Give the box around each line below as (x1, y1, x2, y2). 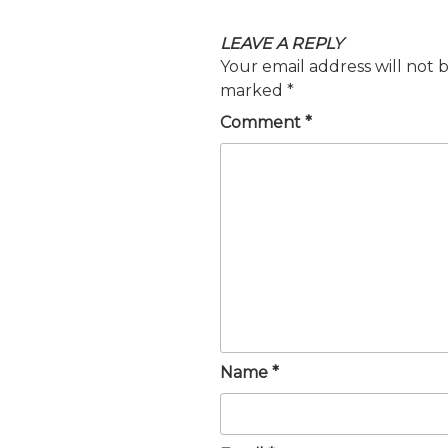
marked (220, 81, 287, 101)
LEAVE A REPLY (220, 34, 343, 54)
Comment (220, 113, 305, 133)
